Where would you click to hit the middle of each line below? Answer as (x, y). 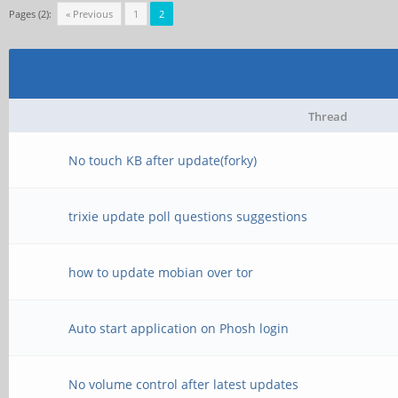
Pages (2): (30, 14)
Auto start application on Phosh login (179, 328)
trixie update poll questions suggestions (188, 216)
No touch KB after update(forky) (163, 160)
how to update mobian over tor (161, 272)
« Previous (89, 14)
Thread (328, 116)
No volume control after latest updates (184, 384)
